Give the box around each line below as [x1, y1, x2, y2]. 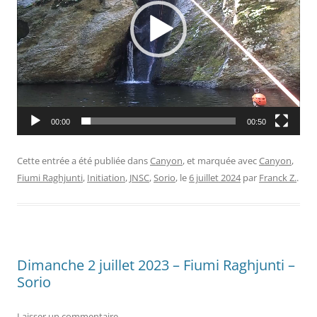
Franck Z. [259, 171, 296, 184]
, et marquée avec [183, 154, 259, 167]
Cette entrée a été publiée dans [17, 154, 150, 167]
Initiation [87, 171, 125, 184]
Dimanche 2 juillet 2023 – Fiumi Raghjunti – [17, 255, 295, 275]
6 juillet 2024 [189, 171, 241, 184]
